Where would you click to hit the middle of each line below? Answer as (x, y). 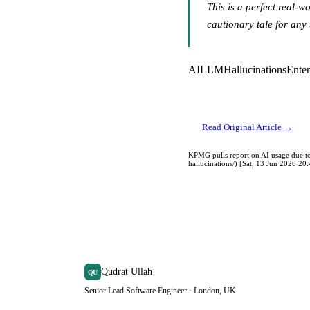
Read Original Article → (247, 127)
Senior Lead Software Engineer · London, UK (160, 291)
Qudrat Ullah (127, 272)
